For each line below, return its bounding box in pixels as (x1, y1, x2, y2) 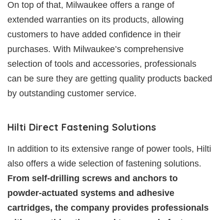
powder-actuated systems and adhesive (7, 188, 174, 198)
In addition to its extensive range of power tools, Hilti (7, 143, 211, 154)
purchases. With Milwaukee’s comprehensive (7, 44, 184, 54)
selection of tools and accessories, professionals (7, 58, 196, 69)
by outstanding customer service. (7, 88, 137, 98)
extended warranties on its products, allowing (7, 14, 184, 25)
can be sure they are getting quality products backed (7, 73, 212, 83)
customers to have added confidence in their (7, 29, 181, 39)
